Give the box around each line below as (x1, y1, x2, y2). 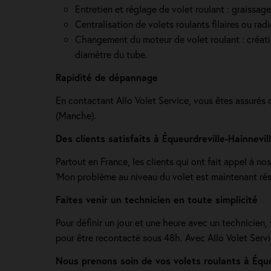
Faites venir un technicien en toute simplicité (56, 193, 258, 206)
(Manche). (56, 109, 97, 122)
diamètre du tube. (75, 48, 148, 60)
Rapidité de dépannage (56, 71, 158, 83)
